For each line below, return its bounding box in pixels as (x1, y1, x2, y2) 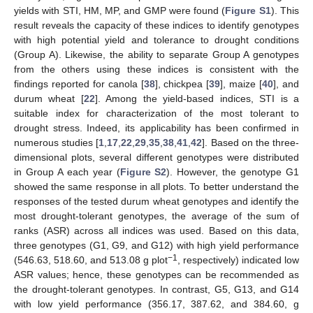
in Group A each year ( (14, 166, 120, 177)
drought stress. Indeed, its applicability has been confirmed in (14, 122, 299, 133)
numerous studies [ (14, 136, 99, 148)
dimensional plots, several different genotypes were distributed (14, 151, 299, 163)
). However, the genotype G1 (166, 166, 300, 177)
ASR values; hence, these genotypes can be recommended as (14, 268, 299, 280)
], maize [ (220, 78, 263, 89)
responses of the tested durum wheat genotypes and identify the (14, 195, 299, 207)
